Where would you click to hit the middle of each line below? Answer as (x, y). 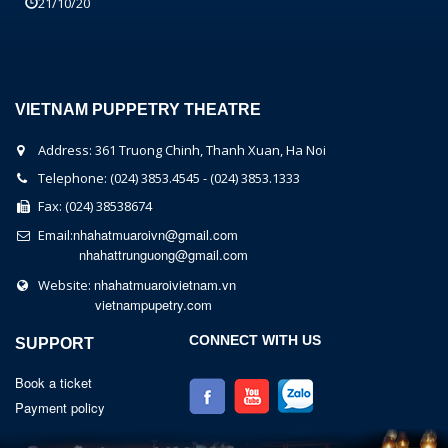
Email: (52, 235)
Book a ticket (53, 382)
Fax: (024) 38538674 (92, 206)
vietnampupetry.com (153, 304)
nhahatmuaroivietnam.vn (165, 284)
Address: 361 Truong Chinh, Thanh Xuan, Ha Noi (179, 150)
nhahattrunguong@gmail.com (163, 254)
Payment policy (60, 407)
